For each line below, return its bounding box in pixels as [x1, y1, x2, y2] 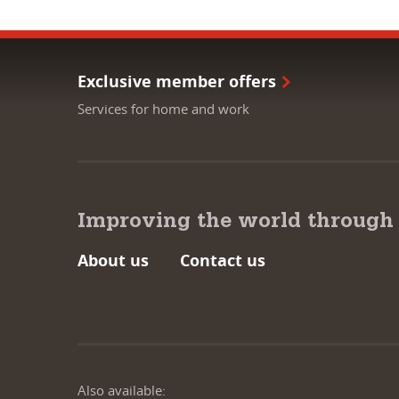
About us [77, 248, 149, 272]
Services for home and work [77, 99, 249, 118]
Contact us [180, 248, 265, 272]
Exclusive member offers [77, 69, 276, 93]
